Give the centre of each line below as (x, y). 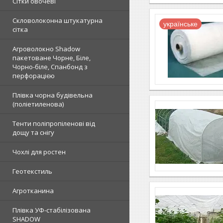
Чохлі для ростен (39, 152)
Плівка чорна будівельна (53, 95)
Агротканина (33, 191)
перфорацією (34, 76)
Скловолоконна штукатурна (57, 20)
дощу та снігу (33, 132)
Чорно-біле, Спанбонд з (50, 67)
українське (180, 24)
